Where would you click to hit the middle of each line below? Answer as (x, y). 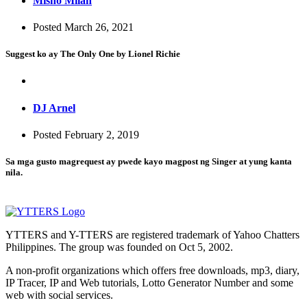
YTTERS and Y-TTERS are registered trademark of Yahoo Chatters (152, 235)
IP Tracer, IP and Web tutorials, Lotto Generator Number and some (149, 283)
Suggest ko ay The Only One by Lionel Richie (93, 54)
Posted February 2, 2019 (86, 134)
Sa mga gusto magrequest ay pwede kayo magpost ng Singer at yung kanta (149, 162)
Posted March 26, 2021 (83, 27)
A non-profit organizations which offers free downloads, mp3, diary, (152, 271)
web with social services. (59, 295)
